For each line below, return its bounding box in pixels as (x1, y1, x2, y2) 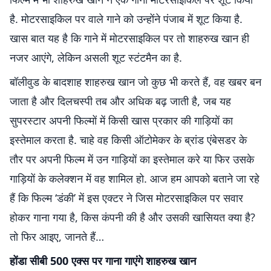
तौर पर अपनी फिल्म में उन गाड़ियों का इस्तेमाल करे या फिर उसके (10, 152, 254, 166)
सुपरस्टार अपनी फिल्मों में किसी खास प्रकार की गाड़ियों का (10, 113, 233, 128)
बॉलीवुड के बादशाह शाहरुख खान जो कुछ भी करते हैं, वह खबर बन (10, 74, 261, 89)
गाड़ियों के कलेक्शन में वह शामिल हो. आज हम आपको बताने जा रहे (10, 171, 260, 186)
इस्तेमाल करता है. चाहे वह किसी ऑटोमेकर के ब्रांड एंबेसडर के (10, 132, 247, 147)
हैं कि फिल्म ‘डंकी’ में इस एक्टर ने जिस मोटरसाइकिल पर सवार (10, 191, 243, 205)
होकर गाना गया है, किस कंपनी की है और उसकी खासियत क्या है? (10, 210, 255, 224)
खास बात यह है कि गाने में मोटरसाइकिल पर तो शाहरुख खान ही (10, 31, 249, 45)
